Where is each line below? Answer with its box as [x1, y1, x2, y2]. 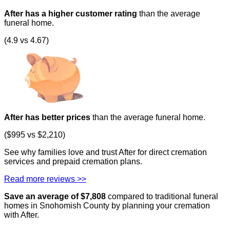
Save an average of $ [4, 191, 85, 201]
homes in [4, 201, 40, 210]
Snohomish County [40, 201, 109, 210]
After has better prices [4, 112, 92, 122]
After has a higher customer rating [4, 9, 139, 18]
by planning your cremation [109, 201, 210, 210]
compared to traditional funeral [108, 191, 218, 201]
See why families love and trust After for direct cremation [4, 147, 207, 157]
